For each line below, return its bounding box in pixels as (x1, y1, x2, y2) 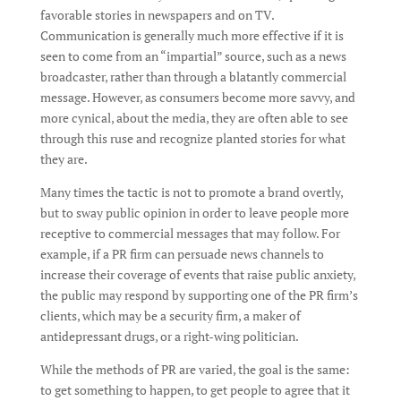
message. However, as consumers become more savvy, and (39, 89, 355, 106)
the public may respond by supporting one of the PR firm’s (39, 286, 358, 303)
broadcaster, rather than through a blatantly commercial (39, 68, 346, 85)
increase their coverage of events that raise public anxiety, (39, 266, 355, 283)
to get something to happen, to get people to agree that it (39, 381, 350, 398)
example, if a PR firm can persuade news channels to (39, 245, 324, 262)
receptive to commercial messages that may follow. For (39, 225, 340, 242)
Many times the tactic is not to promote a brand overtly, (39, 183, 343, 200)
